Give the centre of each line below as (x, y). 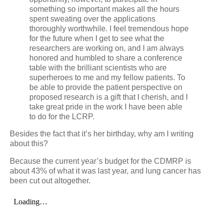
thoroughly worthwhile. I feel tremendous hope (109, 28)
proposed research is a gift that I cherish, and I (109, 97)
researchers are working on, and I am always (107, 48)
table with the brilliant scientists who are (98, 67)
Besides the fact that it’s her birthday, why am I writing (102, 134)
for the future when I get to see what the (97, 38)
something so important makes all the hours (104, 9)
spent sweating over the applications (92, 19)
